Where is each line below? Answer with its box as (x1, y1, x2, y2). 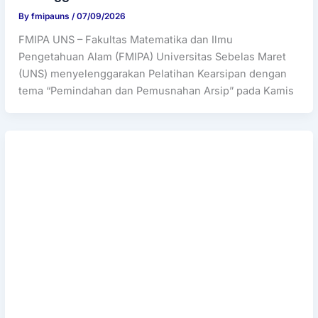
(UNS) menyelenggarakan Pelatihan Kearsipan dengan (18, 67, 287, 80)
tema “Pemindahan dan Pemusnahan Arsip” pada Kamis (18, 84, 295, 97)
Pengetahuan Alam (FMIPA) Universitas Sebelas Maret (18, 50, 287, 63)
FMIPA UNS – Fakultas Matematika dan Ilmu (18, 33, 234, 46)
